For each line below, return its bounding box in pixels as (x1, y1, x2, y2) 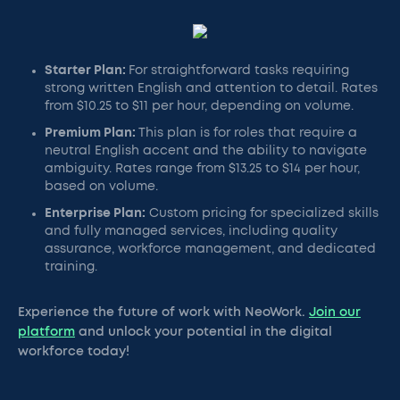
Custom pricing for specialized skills (146, 207, 379, 220)
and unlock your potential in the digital (75, 326, 332, 338)
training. (45, 261, 97, 273)
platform (18, 326, 75, 338)
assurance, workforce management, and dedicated (45, 243, 376, 255)
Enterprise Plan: (45, 207, 146, 220)
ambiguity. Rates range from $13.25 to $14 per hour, (45, 162, 360, 175)
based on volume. (45, 180, 158, 193)
